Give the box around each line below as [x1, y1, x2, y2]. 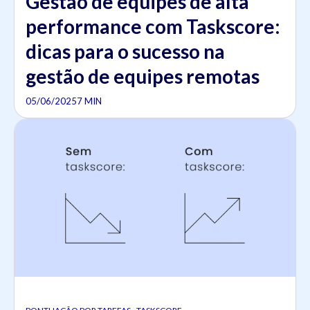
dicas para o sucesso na [26, 39, 225, 63]
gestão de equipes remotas [26, 64, 259, 88]
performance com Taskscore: [26, 14, 280, 38]
